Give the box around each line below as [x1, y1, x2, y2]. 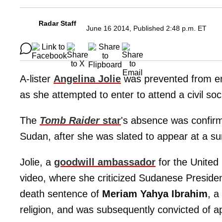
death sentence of [20, 188, 102, 200]
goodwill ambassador [54, 157, 156, 168]
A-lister [20, 73, 54, 85]
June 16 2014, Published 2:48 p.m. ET [86, 24, 207, 33]
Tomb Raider [40, 115, 100, 126]
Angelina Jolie [54, 73, 121, 85]
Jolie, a [20, 157, 54, 168]
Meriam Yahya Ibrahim [102, 188, 208, 200]
